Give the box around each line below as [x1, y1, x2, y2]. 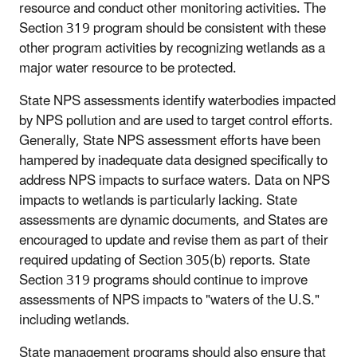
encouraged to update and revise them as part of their [19, 226, 328, 255]
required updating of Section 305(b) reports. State [19, 245, 310, 275]
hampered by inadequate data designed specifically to [19, 146, 328, 175]
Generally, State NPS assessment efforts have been [19, 126, 320, 155]
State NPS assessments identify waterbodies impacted [19, 86, 335, 116]
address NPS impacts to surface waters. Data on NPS [19, 166, 330, 195]
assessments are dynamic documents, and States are [19, 206, 328, 235]
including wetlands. [19, 305, 130, 335]
